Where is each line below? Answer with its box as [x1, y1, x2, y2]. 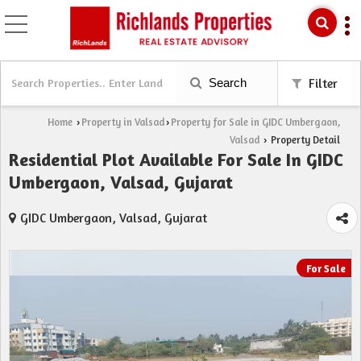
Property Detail [268, 134, 340, 146]
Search [205, 76, 247, 89]
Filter [305, 76, 338, 91]
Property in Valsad [81, 116, 164, 128]
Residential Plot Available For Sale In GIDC [9, 149, 343, 170]
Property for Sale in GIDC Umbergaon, [171, 116, 340, 128]
